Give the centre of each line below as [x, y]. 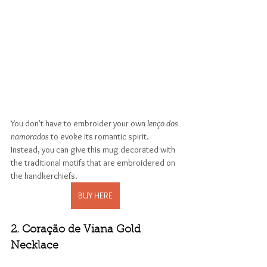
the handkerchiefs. [45, 176]
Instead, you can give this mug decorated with [94, 150]
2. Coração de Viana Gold [77, 230]
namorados [31, 137]
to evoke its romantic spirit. [101, 137]
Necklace [35, 246]
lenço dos [164, 124]
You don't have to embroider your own [79, 124]
